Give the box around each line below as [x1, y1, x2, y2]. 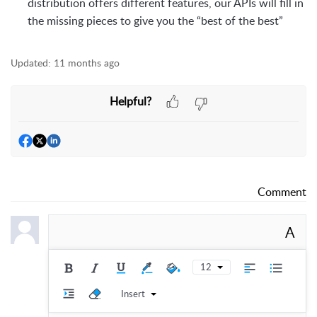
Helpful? [109, 93, 151, 109]
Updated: [11, 56, 51, 69]
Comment [258, 184, 306, 200]
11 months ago [54, 56, 120, 69]
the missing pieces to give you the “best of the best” [28, 13, 283, 28]
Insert [120, 287, 145, 300]
